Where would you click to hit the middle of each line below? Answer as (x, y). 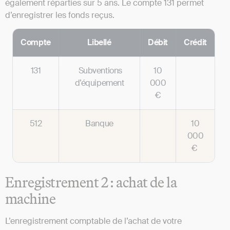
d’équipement (99, 83)
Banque (99, 124)
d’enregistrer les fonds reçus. (60, 15)
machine (31, 199)
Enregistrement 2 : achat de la (91, 182)
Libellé (99, 43)
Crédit (195, 43)
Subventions (99, 71)
